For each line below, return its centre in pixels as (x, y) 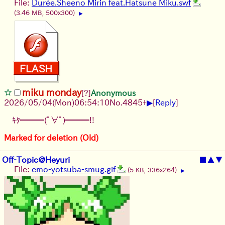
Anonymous (113, 93)
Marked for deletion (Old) (51, 137)
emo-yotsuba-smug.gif (74, 169)
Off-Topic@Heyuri (36, 159)
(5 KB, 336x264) (153, 170)
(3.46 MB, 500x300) (45, 13)
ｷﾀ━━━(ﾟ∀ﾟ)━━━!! (53, 120)
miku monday (52, 92)
